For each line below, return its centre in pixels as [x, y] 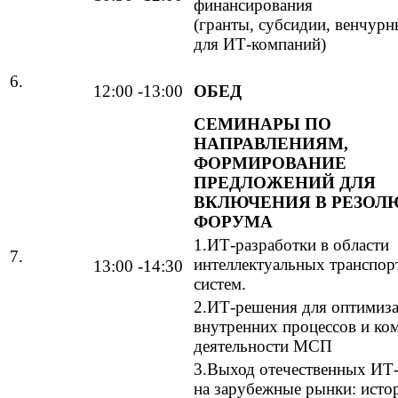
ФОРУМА [233, 221]
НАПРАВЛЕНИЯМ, [271, 143]
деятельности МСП [263, 346]
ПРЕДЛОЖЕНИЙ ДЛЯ [285, 182]
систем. [220, 283]
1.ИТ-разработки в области [291, 244]
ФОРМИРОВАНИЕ [270, 163]
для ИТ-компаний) [260, 44]
